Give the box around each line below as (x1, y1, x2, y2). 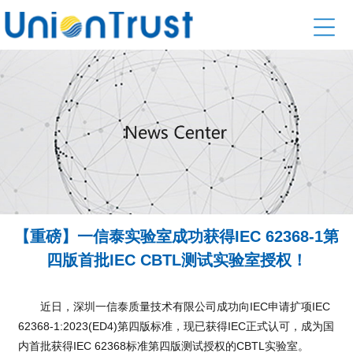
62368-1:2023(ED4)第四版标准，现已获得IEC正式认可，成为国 (17, 320, 334, 333)
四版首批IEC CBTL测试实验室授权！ (46, 251, 307, 269)
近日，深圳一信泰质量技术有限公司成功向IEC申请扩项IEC (17, 300, 330, 314)
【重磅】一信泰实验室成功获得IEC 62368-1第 (14, 228, 339, 246)
